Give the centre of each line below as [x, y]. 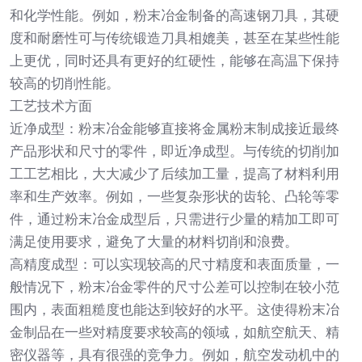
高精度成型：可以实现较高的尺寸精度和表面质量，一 [175, 264]
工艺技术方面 [51, 106]
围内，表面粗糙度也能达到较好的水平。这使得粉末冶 [175, 309]
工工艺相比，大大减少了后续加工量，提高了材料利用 [175, 174]
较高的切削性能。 [65, 83]
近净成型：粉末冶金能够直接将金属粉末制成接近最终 [175, 128]
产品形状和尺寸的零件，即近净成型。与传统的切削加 [175, 151]
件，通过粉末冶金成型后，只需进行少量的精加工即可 [175, 219]
